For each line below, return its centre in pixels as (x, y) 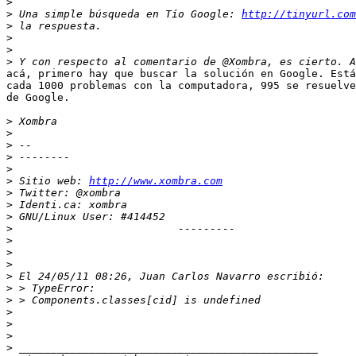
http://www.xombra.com (156, 181)
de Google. (38, 98)
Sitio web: (51, 181)
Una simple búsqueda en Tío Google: (127, 14)
